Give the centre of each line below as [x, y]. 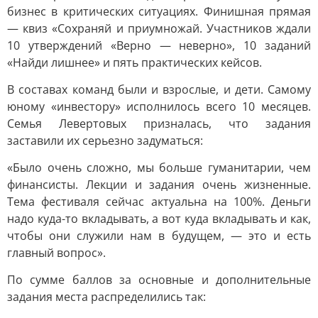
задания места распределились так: [106, 297]
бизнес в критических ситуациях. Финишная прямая [159, 11]
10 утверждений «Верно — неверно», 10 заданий [159, 45]
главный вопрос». [56, 253]
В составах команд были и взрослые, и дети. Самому [159, 89]
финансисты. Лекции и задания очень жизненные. [159, 185]
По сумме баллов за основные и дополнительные [159, 280]
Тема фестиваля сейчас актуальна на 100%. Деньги [159, 202]
